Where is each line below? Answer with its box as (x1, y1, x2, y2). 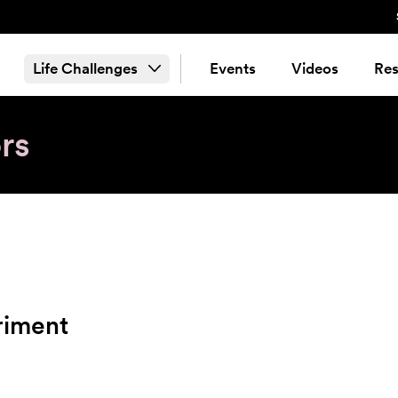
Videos (291, 59, 338, 77)
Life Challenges (33, 59, 138, 77)
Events (209, 59, 256, 77)
